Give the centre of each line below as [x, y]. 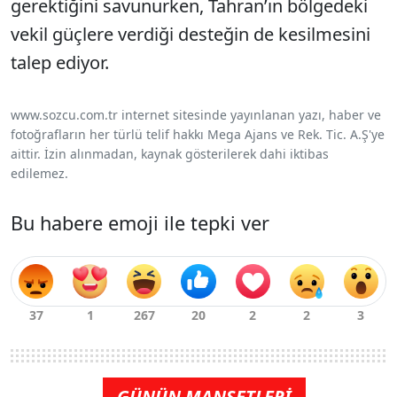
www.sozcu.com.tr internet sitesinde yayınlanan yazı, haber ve [196, 115]
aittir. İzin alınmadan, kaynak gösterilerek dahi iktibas [170, 154]
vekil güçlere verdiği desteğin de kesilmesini [191, 35]
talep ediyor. [60, 63]
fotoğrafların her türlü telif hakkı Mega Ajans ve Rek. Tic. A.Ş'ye [198, 135]
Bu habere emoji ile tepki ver [140, 223]
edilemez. [39, 174]
